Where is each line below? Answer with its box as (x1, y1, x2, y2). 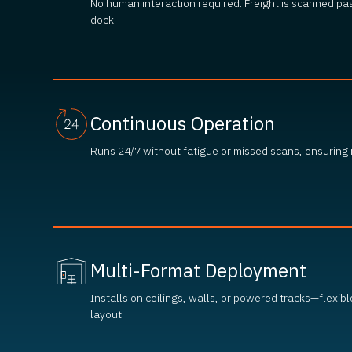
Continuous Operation (90, 110, 276, 136)
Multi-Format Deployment (90, 258, 307, 284)
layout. (90, 307, 125, 322)
